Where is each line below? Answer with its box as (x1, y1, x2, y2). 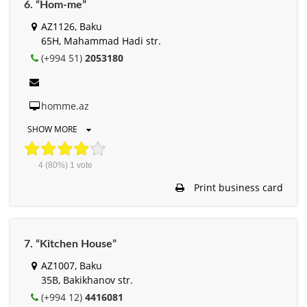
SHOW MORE (27, 123, 79, 135)
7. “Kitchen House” (24, 238, 116, 249)
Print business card (191, 180, 283, 194)
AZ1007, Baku (41, 258, 102, 272)
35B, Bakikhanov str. (41, 273, 133, 286)
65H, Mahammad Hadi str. (41, 34, 161, 47)
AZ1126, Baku (41, 19, 102, 33)
